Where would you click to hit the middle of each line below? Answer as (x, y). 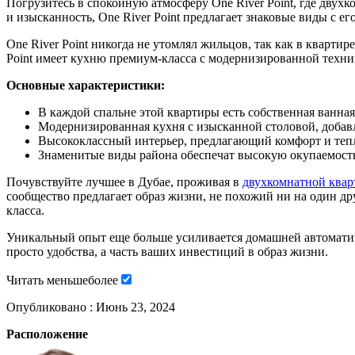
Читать (27, 280)
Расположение (47, 334)
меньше (67, 280)
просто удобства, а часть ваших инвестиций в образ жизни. (167, 251)
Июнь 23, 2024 (136, 307)
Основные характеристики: (86, 85)
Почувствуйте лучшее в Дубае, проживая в (124, 181)
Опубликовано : (51, 307)
